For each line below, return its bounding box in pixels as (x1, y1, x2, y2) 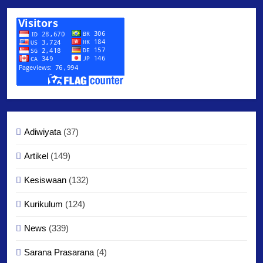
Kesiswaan (24, 174, 66, 185)
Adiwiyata (24, 126, 61, 137)
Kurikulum (24, 198, 63, 209)
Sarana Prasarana (24, 247, 94, 257)
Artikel (24, 150, 48, 161)
